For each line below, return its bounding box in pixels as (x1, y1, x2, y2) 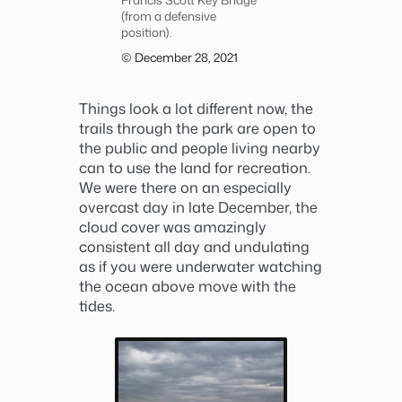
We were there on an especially (79, 176, 292, 197)
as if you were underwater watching (79, 255, 322, 276)
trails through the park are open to (79, 117, 316, 138)
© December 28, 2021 (121, 48, 238, 66)
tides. (79, 294, 115, 316)
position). (121, 22, 172, 40)
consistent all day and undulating (79, 235, 310, 257)
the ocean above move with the (79, 275, 296, 296)
